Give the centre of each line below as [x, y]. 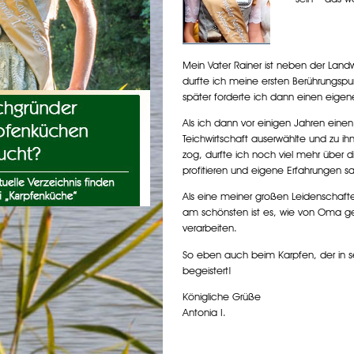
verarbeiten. [209, 228]
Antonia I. [204, 312]
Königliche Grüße [221, 296]
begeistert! [207, 270]
